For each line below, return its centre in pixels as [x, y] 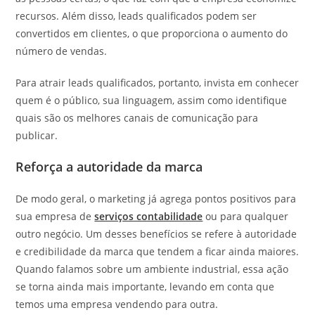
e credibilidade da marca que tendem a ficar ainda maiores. [157, 251]
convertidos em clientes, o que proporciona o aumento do [152, 33]
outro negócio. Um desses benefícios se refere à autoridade [156, 233]
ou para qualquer [246, 216]
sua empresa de [55, 216]
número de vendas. [63, 51]
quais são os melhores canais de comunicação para [137, 117]
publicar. [38, 135]
